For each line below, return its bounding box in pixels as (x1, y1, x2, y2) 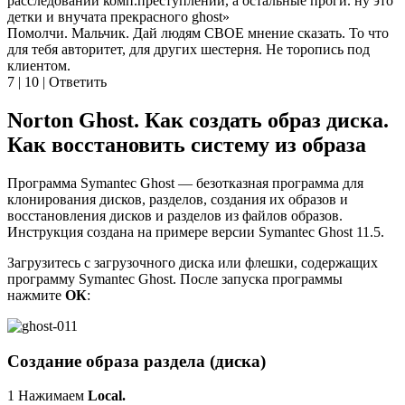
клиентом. (7, 58, 71, 74)
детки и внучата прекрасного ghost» (7, 9, 230, 25)
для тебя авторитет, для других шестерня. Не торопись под (7, 42, 370, 58)
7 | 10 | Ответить (7, 74, 107, 90)
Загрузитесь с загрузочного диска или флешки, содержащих (7, 254, 378, 270)
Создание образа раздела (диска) (7, 351, 266, 371)
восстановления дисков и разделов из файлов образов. (7, 207, 343, 223)
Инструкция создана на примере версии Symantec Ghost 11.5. (7, 223, 384, 240)
